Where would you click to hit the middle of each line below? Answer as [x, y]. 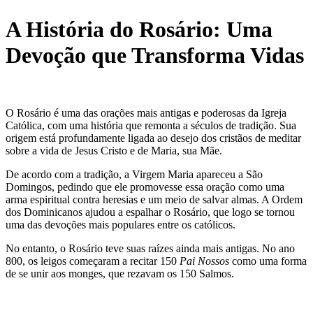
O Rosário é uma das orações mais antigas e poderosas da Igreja [146, 113]
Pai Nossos [204, 261]
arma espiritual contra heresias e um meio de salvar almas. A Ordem [154, 200]
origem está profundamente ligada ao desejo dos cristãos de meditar [153, 138]
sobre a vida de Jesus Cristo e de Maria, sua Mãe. [114, 151]
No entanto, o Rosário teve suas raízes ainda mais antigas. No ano [150, 249]
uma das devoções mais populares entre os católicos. [121, 225]
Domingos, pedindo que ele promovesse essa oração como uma [145, 187]
